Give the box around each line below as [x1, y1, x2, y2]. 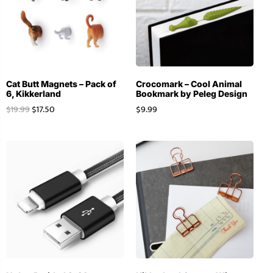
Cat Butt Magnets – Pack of [6, 78, 116, 89]
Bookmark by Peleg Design [135, 88, 247, 99]
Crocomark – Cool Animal [135, 78, 242, 89]
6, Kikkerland [6, 88, 61, 99]
